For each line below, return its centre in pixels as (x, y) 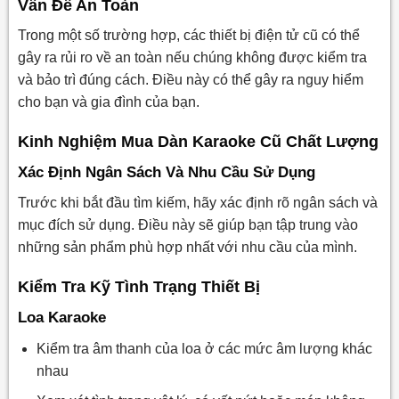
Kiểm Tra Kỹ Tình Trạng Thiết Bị (138, 287)
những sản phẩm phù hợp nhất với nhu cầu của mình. (187, 248)
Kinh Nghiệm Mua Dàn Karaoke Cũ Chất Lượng (198, 141)
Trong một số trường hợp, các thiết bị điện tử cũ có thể (188, 36)
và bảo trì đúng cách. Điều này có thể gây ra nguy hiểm (190, 80)
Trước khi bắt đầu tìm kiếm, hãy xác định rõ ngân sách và (197, 203)
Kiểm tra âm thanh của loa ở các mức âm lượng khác (204, 348)
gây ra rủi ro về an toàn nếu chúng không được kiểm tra (192, 58)
